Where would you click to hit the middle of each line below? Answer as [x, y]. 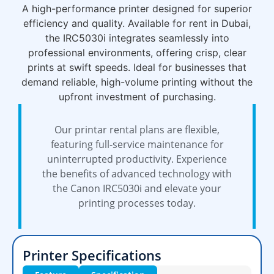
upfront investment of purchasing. [137, 96]
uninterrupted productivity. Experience [137, 159]
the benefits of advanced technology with [137, 173]
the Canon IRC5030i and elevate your [137, 188]
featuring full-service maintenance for [137, 144]
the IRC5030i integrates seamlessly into [137, 38]
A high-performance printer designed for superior [137, 8]
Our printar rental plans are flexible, [137, 129]
